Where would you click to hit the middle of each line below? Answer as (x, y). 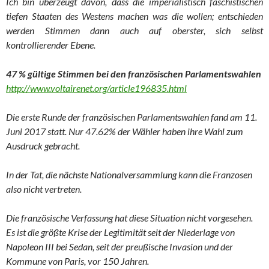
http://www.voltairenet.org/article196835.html (96, 88)
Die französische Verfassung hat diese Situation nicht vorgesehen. (129, 218)
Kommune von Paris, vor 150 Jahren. (77, 261)
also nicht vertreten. (44, 189)
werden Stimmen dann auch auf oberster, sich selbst (134, 30)
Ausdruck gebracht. (43, 146)
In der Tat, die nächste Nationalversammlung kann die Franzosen (129, 174)
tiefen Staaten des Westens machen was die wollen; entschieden (134, 16)
